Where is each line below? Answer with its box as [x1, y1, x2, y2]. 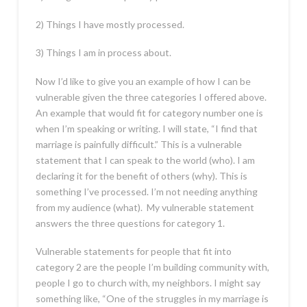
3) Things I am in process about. [35, 47, 171, 59]
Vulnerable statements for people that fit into [35, 245, 232, 258]
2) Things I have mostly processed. [35, 19, 184, 31]
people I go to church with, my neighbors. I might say [35, 277, 260, 289]
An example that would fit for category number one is [35, 106, 263, 119]
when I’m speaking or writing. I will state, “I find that [35, 122, 258, 134]
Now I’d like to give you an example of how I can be [35, 75, 251, 87]
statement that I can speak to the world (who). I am [35, 153, 255, 166]
